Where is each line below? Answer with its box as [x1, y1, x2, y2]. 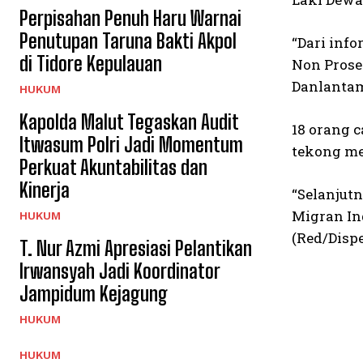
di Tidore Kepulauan [19, 52, 162, 75]
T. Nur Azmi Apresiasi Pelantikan [19, 237, 252, 260]
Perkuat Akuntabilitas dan [19, 156, 207, 179]
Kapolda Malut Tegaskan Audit [19, 110, 239, 134]
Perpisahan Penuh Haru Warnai [19, 6, 241, 30]
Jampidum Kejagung [19, 282, 168, 305]
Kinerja [19, 178, 70, 202]
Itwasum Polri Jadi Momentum [19, 133, 243, 156]
